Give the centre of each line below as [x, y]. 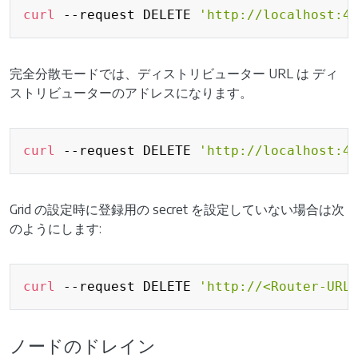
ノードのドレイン [83, 346]
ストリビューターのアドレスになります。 [131, 93]
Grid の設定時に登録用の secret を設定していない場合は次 [177, 209]
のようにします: [56, 229]
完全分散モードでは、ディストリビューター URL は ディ [174, 74]
